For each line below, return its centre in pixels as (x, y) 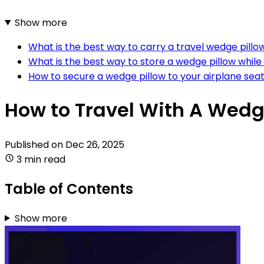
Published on (35, 144)
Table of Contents (69, 189)
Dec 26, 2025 (95, 144)
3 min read (41, 159)
